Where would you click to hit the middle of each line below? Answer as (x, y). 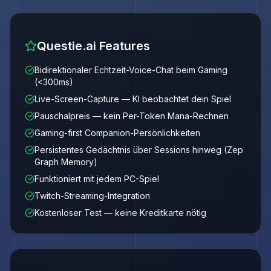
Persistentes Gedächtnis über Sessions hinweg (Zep (139, 150)
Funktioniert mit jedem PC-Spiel (97, 179)
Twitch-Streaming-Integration (92, 196)
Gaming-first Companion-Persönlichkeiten (117, 133)
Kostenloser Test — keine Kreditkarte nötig (120, 213)
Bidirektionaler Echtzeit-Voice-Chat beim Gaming (131, 70)
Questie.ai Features (93, 46)
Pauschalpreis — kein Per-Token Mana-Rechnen (132, 116)
